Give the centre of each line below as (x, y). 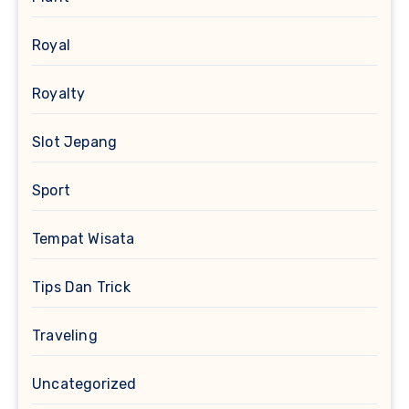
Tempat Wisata (84, 239)
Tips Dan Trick (81, 288)
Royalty (59, 94)
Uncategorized (84, 384)
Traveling (65, 336)
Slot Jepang (75, 142)
